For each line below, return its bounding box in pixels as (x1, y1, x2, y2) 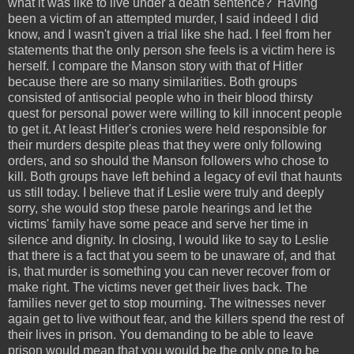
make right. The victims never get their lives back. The (8, 280, 307, 294)
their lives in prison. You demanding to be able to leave (8, 327, 314, 341)
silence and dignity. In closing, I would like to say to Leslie (8, 232, 329, 247)
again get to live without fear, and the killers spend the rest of (8, 311, 344, 326)
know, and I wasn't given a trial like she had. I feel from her (8, 27, 331, 41)
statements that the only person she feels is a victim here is (8, 43, 335, 57)
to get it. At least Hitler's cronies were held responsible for (8, 122, 326, 136)
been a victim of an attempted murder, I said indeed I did (8, 11, 318, 25)
